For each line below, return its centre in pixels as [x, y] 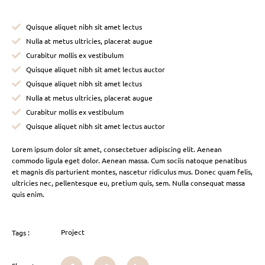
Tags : [21, 233]
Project [73, 232]
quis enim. [29, 194]
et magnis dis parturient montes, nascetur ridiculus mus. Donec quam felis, [132, 171]
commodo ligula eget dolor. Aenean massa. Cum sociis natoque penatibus [129, 160]
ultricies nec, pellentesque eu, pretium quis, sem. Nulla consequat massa [128, 182]
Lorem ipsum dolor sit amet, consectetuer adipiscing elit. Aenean [117, 149]
